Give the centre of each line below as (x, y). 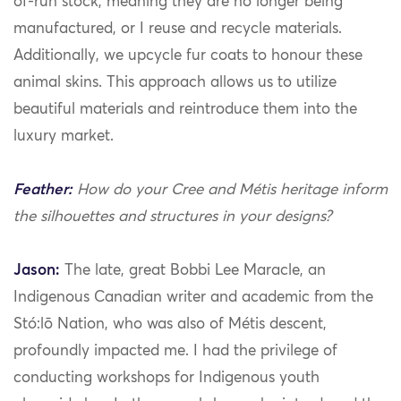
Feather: (43, 191)
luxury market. (64, 137)
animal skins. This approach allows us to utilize (175, 83)
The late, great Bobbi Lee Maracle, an (195, 271)
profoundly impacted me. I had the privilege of (175, 352)
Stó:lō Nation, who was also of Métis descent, (170, 325)
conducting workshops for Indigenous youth (166, 379)
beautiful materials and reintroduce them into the (185, 110)
